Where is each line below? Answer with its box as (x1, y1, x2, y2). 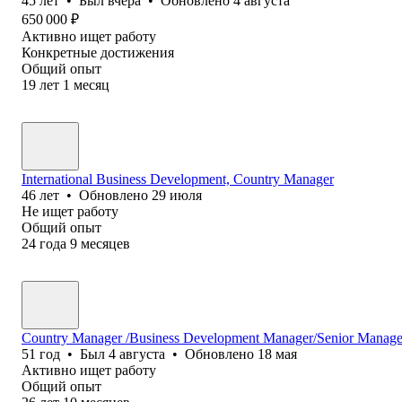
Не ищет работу (22, 203, 118, 219)
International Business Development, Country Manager (22, 170, 334, 187)
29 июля (152, 187, 202, 203)
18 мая (258, 345, 297, 362)
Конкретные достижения (22, 44, 174, 60)
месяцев (81, 235, 130, 251)
